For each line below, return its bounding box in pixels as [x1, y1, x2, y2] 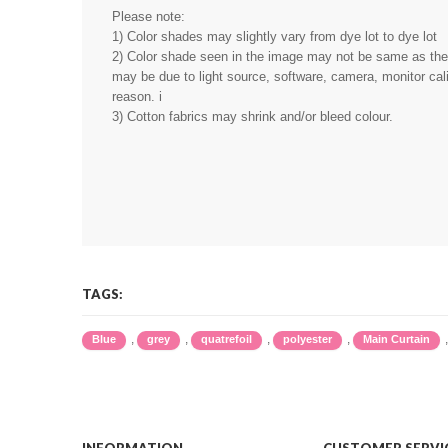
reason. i [112, 88, 162, 104]
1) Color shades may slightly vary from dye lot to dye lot [112, 28, 441, 44]
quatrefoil [201, 333, 252, 345]
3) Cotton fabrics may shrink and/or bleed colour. [112, 108, 397, 124]
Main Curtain [363, 333, 430, 345]
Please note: [112, 8, 185, 24]
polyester [283, 333, 332, 345]
